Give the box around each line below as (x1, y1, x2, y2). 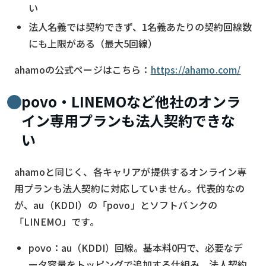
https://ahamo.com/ (150, 62, 241, 77)
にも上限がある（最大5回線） (28, 36, 157, 50)
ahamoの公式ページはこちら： (14, 62, 151, 77)
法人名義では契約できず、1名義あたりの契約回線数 (28, 19, 252, 34)
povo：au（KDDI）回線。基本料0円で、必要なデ (28, 240, 243, 255)
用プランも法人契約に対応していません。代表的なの (14, 180, 245, 195)
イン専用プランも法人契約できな (21, 109, 235, 131)
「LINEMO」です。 (14, 214, 99, 229)
